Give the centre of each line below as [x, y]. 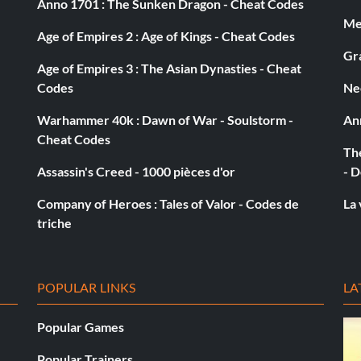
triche [54, 222]
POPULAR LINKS [87, 287]
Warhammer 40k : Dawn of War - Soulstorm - [165, 119]
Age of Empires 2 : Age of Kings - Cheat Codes [166, 35]
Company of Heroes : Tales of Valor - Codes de [168, 203]
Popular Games [81, 326]
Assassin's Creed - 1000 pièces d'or [136, 171]
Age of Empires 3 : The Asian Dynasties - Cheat [169, 68]
